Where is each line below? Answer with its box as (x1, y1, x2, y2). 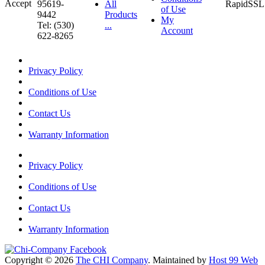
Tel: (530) (37, 20, 74, 31)
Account (161, 25, 193, 36)
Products (105, 9, 137, 20)
